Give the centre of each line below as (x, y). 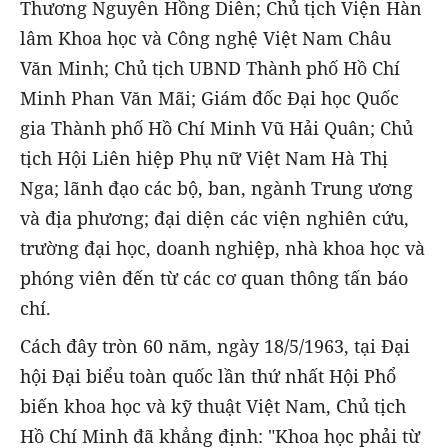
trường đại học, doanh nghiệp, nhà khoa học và (222, 247)
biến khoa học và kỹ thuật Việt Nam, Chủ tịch (213, 405)
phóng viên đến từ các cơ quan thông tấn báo (214, 277)
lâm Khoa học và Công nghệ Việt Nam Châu (205, 37)
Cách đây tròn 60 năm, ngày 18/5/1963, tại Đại (215, 345)
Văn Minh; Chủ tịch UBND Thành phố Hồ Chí (210, 67)
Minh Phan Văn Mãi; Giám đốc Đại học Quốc (209, 97)
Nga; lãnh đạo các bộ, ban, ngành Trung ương (216, 187)
